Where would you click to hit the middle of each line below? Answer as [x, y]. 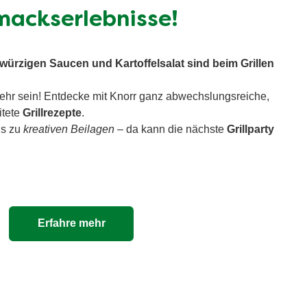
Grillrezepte [52, 112]
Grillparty [250, 129]
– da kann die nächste [171, 129]
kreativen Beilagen [67, 129]
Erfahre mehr [71, 223]
